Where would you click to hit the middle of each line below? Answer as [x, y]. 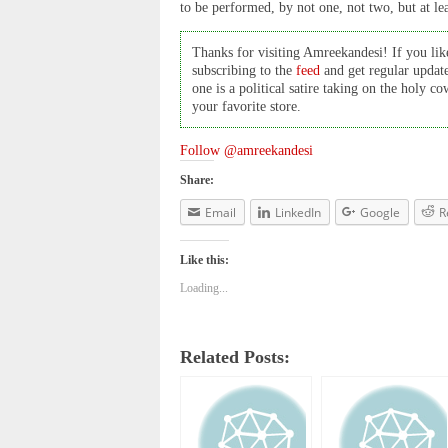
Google [380, 213]
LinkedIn [298, 213]
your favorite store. [247, 106]
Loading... [204, 287]
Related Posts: [235, 356]
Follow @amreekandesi [246, 151]
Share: [197, 180]
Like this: [204, 259]
